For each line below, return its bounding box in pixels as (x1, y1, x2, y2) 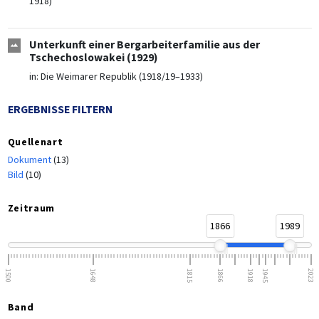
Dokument (7, 153, 53, 167)
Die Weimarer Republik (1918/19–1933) (40, 70, 203, 83)
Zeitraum (7, 202, 56, 215)
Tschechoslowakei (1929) (28, 51, 158, 65)
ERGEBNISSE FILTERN (7, 103, 113, 117)
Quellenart (7, 135, 63, 149)
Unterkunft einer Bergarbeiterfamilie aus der (28, 38, 260, 52)
